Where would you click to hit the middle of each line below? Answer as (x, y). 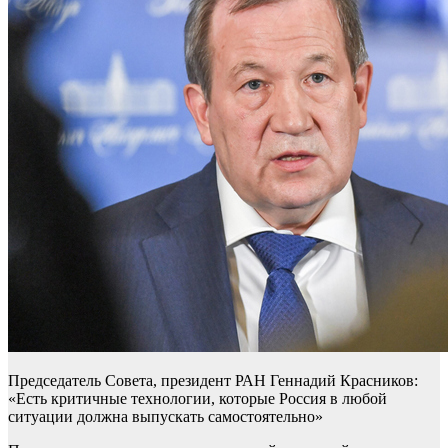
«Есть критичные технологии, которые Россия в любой (197, 399)
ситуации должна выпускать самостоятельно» (165, 417)
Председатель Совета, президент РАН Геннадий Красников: (213, 381)
